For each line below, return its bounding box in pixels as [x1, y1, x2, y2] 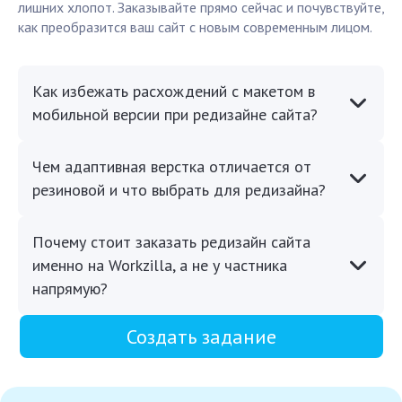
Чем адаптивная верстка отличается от [32, 156, 311, 178]
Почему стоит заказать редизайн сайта [32, 232, 310, 253]
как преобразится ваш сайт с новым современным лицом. [18, 18, 372, 37]
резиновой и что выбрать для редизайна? [32, 179, 326, 201]
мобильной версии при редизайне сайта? [32, 104, 318, 126]
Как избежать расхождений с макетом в [32, 81, 315, 102]
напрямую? [32, 278, 108, 300]
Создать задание [126, 324, 276, 350]
